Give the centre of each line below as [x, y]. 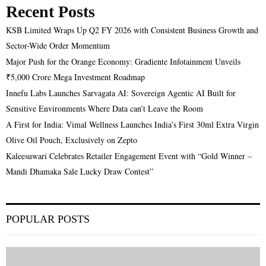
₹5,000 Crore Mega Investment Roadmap [75, 77]
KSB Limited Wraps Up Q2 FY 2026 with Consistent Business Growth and [132, 30]
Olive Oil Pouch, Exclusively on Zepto [72, 140]
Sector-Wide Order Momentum [58, 45]
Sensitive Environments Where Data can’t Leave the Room [104, 108]
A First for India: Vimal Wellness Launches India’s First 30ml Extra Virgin [132, 124]
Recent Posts [50, 11]
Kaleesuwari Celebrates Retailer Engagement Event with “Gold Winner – [129, 156]
